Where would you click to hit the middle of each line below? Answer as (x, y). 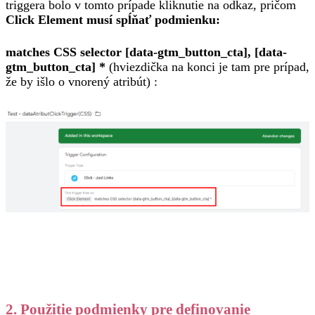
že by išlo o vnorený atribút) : (82, 82)
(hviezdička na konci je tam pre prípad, (207, 67)
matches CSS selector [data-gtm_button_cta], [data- (146, 52)
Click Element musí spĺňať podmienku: (113, 20)
